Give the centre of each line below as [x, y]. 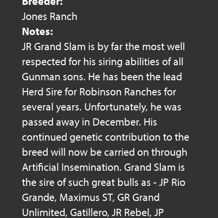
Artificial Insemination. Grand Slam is [103, 167]
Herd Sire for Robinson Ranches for [99, 92]
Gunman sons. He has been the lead [102, 77]
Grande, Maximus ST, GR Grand [91, 197]
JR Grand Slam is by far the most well [103, 46]
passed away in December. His [90, 122]
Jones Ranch [50, 16]
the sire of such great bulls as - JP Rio [104, 182]
